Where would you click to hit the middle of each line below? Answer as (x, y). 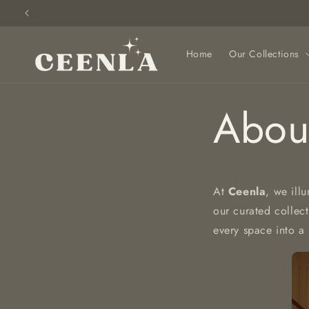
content (39, 22)
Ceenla (247, 191)
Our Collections (264, 53)
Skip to (38, 9)
